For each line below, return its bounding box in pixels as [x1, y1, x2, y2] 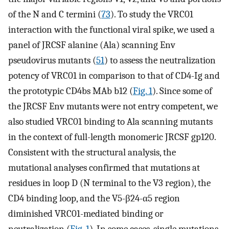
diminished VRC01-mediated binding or [8, 208, 164, 219]
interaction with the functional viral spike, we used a [8, 24, 215, 35]
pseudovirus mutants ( [8, 54, 96, 66]
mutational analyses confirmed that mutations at [8, 162, 200, 173]
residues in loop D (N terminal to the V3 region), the [8, 177, 211, 189]
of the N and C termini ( [8, 8, 101, 20]
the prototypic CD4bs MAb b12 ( [8, 85, 133, 97]
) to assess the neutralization [104, 54, 216, 66]
